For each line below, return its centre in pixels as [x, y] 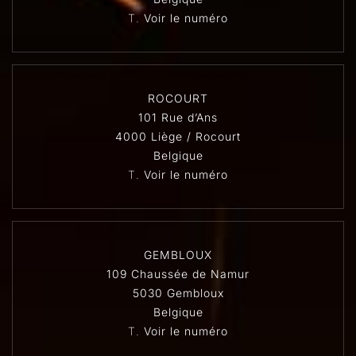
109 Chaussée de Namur [178, 274]
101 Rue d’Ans [178, 117]
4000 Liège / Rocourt [178, 136]
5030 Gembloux [178, 293]
